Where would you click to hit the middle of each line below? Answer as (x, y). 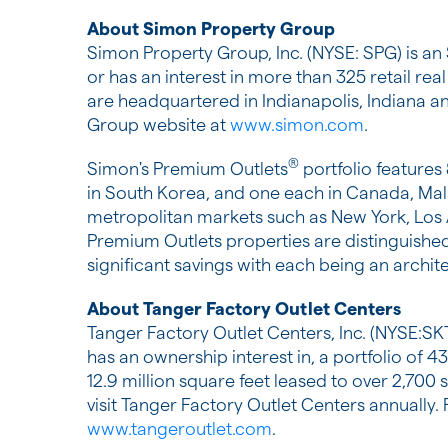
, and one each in (276, 192)
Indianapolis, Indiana (344, 100)
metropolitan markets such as (209, 216)
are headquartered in (174, 100)
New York (368, 216)
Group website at (158, 124)
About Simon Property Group (211, 28)
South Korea (155, 192)
